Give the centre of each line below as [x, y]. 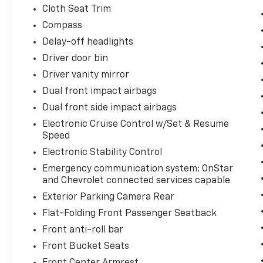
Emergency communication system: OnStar [138, 169]
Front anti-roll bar [83, 230]
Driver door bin [75, 59]
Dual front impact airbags [100, 92]
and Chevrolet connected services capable [136, 181]
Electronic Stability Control [102, 153]
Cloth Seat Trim [77, 10]
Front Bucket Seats [86, 247]
